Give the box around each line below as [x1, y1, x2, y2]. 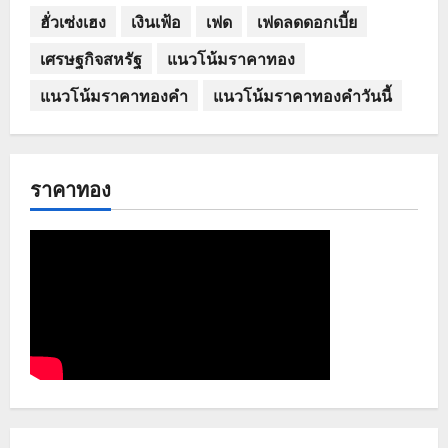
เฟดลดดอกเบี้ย [257, 9, 357, 34]
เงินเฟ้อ [131, 9, 181, 34]
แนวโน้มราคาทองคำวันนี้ [213, 83, 392, 108]
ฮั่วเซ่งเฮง [40, 9, 106, 34]
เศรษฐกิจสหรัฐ [40, 46, 142, 71]
